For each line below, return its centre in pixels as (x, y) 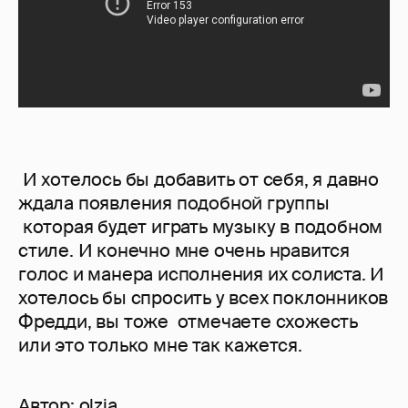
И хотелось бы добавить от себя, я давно (199, 180)
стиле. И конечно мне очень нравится (184, 251)
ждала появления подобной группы (174, 204)
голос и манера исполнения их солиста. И (202, 275)
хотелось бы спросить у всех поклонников (204, 298)
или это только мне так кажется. (160, 346)
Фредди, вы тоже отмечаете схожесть (188, 322)
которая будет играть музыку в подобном (201, 227)
